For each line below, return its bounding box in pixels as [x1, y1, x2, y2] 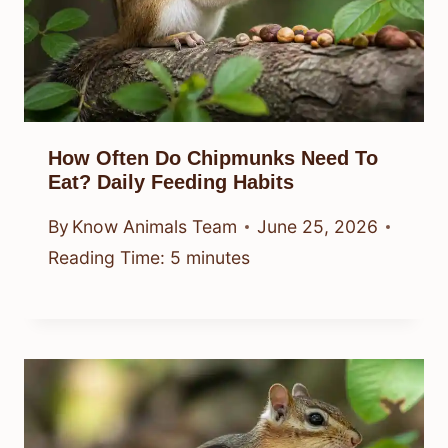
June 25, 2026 [257, 216, 379, 238]
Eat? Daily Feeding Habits [48, 170, 294, 193]
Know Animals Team [72, 216, 238, 238]
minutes [186, 247, 250, 269]
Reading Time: [48, 247, 165, 269]
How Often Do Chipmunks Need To [48, 146, 378, 169]
